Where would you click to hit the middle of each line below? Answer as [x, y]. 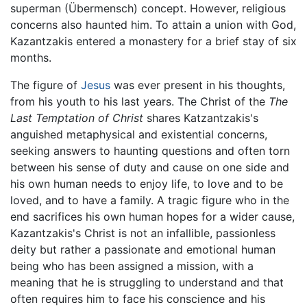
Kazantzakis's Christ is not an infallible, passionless [143, 233]
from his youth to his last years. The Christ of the [139, 101]
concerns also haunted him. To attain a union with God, [153, 24]
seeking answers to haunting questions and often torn [150, 150]
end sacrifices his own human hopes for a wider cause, [152, 216]
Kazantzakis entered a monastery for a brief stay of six [153, 41]
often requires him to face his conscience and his [138, 298]
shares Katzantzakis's [201, 118]
